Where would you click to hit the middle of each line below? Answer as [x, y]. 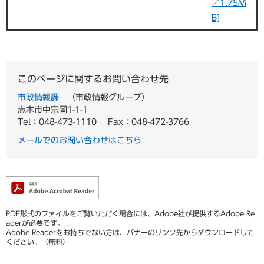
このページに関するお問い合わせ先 [93, 79]
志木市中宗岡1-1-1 [53, 110]
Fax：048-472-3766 [148, 122]
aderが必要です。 [35, 223]
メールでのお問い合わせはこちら [80, 141]
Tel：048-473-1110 [57, 122]
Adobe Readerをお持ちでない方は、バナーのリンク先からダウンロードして [130, 232]
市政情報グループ [108, 98]
